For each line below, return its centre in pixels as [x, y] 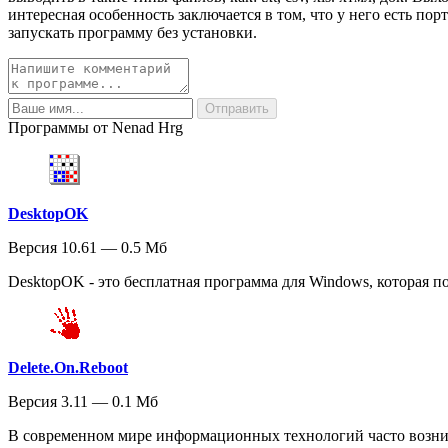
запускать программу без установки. [132, 32]
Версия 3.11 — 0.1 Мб [83, 401]
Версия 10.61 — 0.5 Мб [87, 247]
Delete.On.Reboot [68, 367]
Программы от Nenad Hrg [95, 127]
